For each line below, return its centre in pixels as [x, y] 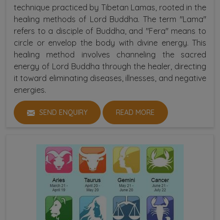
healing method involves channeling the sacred [110, 54]
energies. [30, 90]
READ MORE [135, 112]
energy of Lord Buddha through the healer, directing [110, 66]
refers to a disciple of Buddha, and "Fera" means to [110, 31]
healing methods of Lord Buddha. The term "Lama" [110, 19]
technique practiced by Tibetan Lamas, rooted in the [110, 7]
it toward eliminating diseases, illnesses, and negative [110, 78]
